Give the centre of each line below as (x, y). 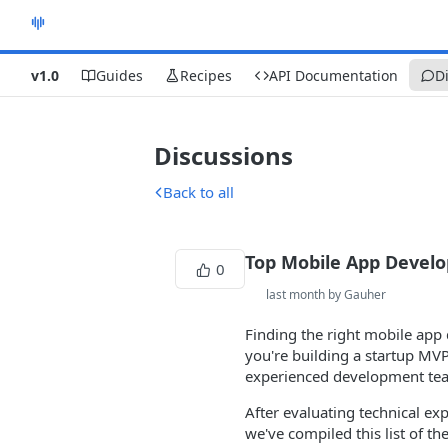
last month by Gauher (326, 294)
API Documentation (333, 75)
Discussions (223, 155)
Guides (119, 75)
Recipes (206, 75)
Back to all (198, 192)
